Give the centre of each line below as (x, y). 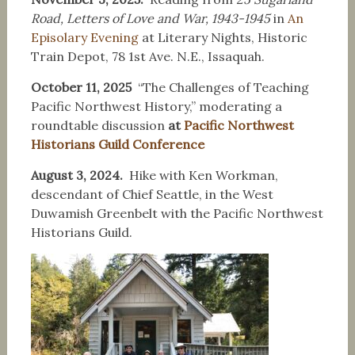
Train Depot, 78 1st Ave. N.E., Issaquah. (151, 56)
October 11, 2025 (84, 87)
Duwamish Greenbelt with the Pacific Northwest (177, 213)
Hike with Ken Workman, (203, 175)
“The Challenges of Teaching (223, 87)
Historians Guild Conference (117, 144)
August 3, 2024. (80, 175)
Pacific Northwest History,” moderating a (156, 106)
